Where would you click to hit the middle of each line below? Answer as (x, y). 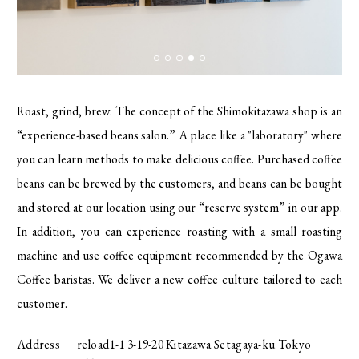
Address (38, 344)
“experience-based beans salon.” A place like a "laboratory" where (179, 135)
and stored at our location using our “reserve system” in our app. (179, 207)
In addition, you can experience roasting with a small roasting (179, 231)
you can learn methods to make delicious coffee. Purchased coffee (179, 159)
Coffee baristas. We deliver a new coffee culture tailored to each (179, 279)
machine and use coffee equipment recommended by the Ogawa (179, 255)
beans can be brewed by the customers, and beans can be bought (179, 183)
